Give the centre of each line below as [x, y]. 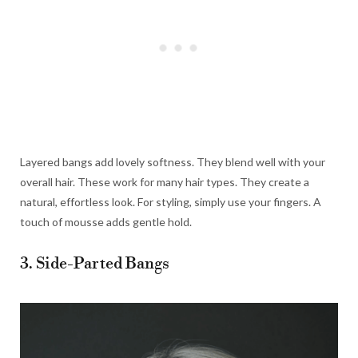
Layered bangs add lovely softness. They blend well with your [173, 162]
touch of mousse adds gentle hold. [106, 222]
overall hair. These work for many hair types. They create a [165, 182]
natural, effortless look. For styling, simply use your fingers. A [171, 202]
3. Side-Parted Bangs [95, 265]
